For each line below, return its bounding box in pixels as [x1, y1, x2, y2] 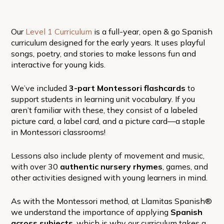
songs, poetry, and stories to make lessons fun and [10, 48, 196, 58]
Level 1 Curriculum [25, 26, 92, 36]
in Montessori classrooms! [10, 126, 105, 137]
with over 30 [10, 161, 60, 171]
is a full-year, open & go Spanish [91, 26, 212, 36]
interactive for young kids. [10, 59, 105, 69]
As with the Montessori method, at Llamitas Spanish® [10, 195, 212, 206]
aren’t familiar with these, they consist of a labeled [10, 104, 197, 115]
